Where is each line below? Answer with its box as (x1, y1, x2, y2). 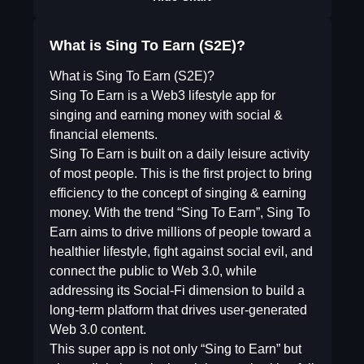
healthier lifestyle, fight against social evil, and (49, 245, 313, 258)
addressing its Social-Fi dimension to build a (49, 284, 305, 297)
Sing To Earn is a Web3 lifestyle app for (49, 89, 275, 102)
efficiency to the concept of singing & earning (49, 186, 306, 200)
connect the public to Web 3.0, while (49, 264, 257, 278)
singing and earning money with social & (49, 108, 283, 122)
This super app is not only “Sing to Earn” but (49, 342, 301, 356)
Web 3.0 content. (49, 323, 146, 336)
